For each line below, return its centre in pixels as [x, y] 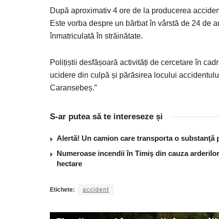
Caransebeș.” [73, 88]
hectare [69, 163]
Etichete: [62, 189]
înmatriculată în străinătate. [96, 36]
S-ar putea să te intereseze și [106, 116]
